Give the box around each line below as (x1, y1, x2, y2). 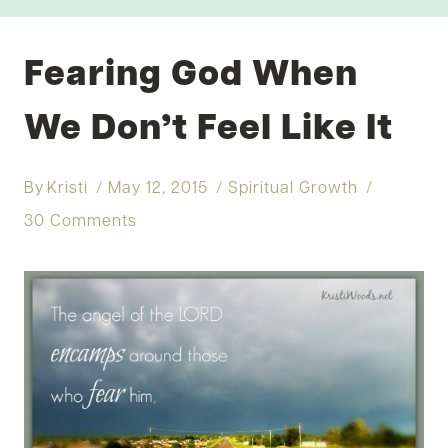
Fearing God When (24, 57, 358, 94)
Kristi (47, 180, 89, 197)
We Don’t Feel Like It (24, 111, 393, 148)
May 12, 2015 (108, 180, 209, 197)
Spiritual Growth (228, 180, 359, 197)
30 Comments (24, 213, 137, 230)
